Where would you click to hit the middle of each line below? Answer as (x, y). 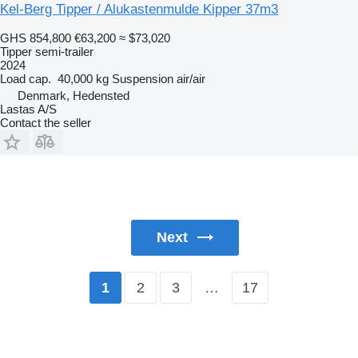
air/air (191, 78)
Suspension (143, 78)
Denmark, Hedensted (74, 95)
